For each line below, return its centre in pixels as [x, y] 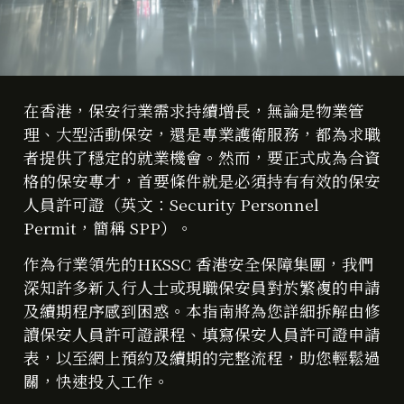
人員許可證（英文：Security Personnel [171, 204]
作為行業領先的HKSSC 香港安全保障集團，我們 [199, 264]
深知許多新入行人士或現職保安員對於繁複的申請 [202, 288]
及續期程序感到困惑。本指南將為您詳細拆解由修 [202, 311]
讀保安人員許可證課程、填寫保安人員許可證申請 [202, 335]
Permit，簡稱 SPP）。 [108, 228]
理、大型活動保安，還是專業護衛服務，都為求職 [202, 134]
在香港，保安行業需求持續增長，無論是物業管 [194, 110]
